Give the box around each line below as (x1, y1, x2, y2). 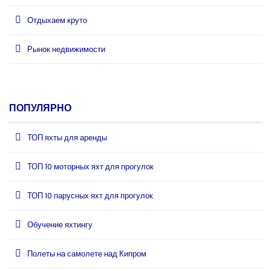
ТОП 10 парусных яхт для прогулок (27, 190, 153, 202)
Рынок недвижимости (27, 44, 105, 56)
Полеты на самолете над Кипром (27, 248, 146, 260)
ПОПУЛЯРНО (9, 101, 71, 116)
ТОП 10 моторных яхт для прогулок (27, 161, 154, 173)
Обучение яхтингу (27, 219, 93, 231)
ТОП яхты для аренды (27, 132, 107, 144)
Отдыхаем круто (27, 15, 87, 27)
